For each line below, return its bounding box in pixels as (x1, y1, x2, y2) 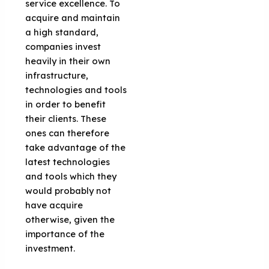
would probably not (25, 184, 112, 196)
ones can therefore (25, 127, 110, 139)
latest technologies (25, 156, 110, 168)
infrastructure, (25, 69, 89, 81)
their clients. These (25, 112, 107, 124)
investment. (25, 242, 76, 254)
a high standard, (25, 26, 99, 38)
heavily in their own (25, 55, 111, 67)
